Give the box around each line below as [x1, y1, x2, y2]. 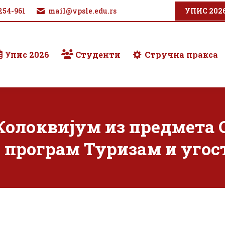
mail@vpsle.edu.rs [48, 6, 117, 16]
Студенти [75, 49, 121, 60]
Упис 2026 [5, 49, 49, 60]
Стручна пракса [145, 49, 218, 60]
